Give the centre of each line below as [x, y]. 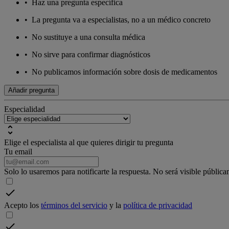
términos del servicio [74, 205]
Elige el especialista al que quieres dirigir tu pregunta [89, 143]
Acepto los [22, 205]
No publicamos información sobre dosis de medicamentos [124, 72]
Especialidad [25, 109]
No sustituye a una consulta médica [88, 37]
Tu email [18, 152]
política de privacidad [158, 205]
